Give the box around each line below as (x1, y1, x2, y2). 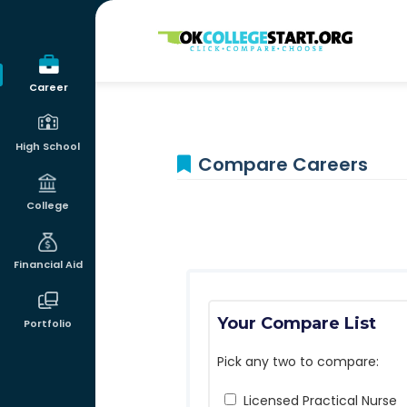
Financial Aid (13, 257, 83, 272)
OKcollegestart (150, 23, 271, 45)
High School (15, 139, 80, 154)
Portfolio (24, 316, 72, 331)
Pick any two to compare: (216, 352, 379, 371)
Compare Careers (197, 152, 368, 177)
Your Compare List (216, 313, 376, 333)
